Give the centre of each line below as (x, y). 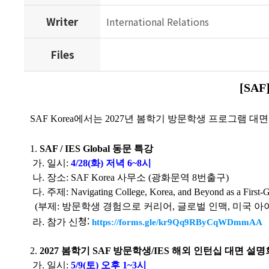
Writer (62, 21)
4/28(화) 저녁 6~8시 (111, 163)
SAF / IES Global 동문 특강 (97, 149)
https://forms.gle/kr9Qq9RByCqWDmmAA (177, 222)
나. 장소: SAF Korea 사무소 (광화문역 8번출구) (130, 177)
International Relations (158, 22)
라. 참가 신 (54, 222)
